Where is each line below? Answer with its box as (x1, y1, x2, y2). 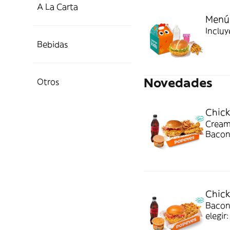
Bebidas (37, 39, 68, 49)
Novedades (144, 75, 213, 90)
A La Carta (37, 2, 78, 12)
